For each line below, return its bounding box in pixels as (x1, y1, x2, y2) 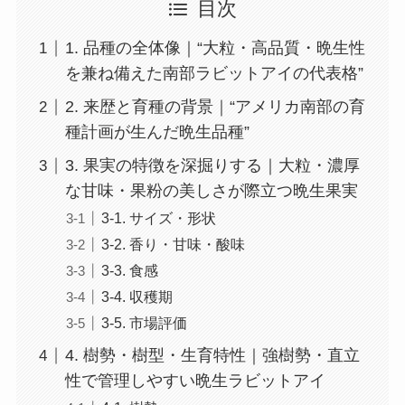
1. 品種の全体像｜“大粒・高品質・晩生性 (64, 39, 365, 58)
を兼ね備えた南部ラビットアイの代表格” (64, 64, 363, 83)
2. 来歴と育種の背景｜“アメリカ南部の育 (64, 98, 365, 117)
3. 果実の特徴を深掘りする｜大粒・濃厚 (64, 156, 360, 175)
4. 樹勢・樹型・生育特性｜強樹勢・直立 (64, 346, 360, 365)
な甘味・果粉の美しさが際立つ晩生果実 (64, 182, 358, 201)
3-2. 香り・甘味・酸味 (100, 236, 245, 253)
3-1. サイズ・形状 (100, 210, 216, 227)
